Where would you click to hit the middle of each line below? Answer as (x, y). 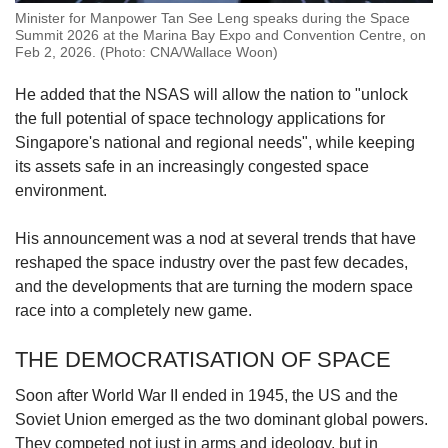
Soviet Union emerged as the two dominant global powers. (221, 420)
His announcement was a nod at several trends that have (215, 239)
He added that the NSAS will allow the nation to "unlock (211, 95)
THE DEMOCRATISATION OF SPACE (203, 360)
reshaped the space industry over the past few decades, (211, 263)
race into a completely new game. (135, 311)
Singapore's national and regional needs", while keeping (215, 143)
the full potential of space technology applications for (200, 119)
